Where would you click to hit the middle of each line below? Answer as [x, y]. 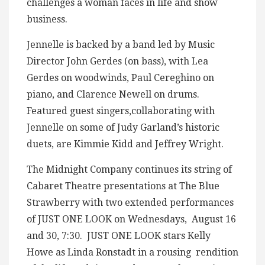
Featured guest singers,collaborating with [121, 111]
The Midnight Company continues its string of [129, 170]
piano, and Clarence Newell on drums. [114, 95]
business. [47, 20]
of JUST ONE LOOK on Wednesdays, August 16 [131, 219]
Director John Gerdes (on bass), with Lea [117, 62]
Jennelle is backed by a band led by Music [121, 45]
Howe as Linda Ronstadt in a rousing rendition [132, 253]
